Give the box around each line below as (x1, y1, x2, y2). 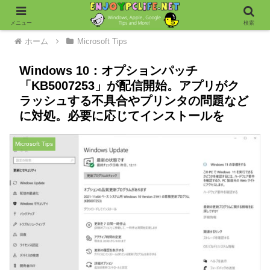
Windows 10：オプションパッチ (19, 64, 198, 77)
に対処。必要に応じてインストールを (19, 109, 224, 122)
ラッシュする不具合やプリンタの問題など (19, 94, 248, 107)
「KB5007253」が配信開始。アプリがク (19, 79, 239, 92)
